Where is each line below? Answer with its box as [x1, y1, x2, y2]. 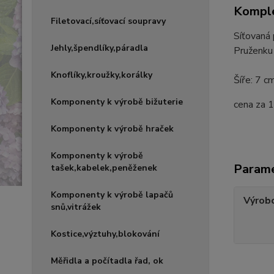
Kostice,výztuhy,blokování [51, 228, 160, 240]
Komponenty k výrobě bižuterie [51, 96, 183, 108]
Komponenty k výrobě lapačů [51, 189, 173, 201]
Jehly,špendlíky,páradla [51, 42, 148, 54]
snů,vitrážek [51, 201, 101, 213]
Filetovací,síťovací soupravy [51, 15, 166, 27]
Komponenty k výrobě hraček [51, 123, 174, 135]
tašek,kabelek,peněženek [51, 162, 157, 174]
